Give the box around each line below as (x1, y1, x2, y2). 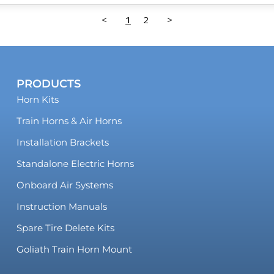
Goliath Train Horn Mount (16, 243, 132, 256)
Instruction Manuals (16, 201, 107, 213)
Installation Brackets (16, 136, 109, 149)
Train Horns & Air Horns (16, 115, 122, 127)
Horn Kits (16, 94, 59, 106)
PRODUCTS (16, 77, 81, 91)
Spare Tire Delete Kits (16, 222, 114, 234)
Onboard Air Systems (16, 179, 113, 191)
